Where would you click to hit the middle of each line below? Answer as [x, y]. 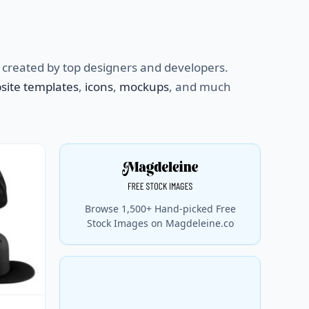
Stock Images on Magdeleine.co [160, 223]
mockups [144, 87]
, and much [200, 87]
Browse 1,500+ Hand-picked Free [160, 209]
